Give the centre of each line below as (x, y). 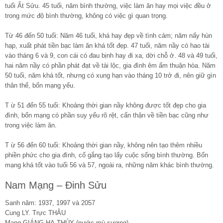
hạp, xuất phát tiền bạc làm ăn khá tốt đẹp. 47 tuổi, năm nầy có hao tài (107, 45)
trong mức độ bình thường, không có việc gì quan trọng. (86, 15)
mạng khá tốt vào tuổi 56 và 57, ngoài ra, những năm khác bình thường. (110, 165)
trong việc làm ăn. (31, 125)
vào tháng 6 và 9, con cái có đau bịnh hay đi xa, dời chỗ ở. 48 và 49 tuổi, (111, 55)
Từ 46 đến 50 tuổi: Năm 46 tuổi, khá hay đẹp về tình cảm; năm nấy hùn (109, 35)
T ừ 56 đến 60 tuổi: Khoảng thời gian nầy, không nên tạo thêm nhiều (104, 145)
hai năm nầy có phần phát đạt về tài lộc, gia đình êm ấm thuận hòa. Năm (110, 65)
